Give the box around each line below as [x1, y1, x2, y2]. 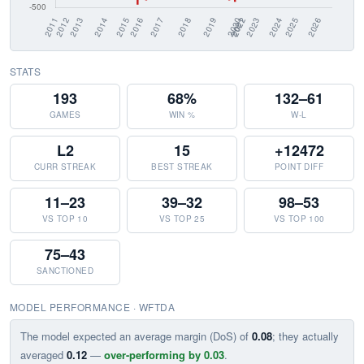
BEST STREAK [151, 161, 213, 172]
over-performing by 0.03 [104, 347, 224, 362]
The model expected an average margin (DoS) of [20, 328, 252, 344]
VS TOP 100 [273, 213, 325, 224]
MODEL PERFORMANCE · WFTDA [10, 300, 175, 314]
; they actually [272, 328, 339, 344]
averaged [20, 347, 67, 362]
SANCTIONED [37, 265, 93, 276]
